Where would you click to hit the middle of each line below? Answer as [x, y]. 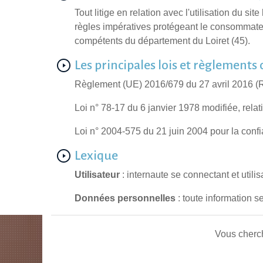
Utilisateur [97, 175]
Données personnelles [125, 198]
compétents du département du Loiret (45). [162, 41]
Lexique [96, 156]
